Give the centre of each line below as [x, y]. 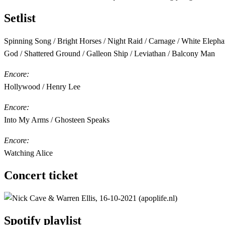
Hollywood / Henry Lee [42, 87]
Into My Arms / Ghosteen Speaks [57, 120]
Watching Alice [28, 153]
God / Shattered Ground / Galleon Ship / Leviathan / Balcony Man [109, 54]
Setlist [20, 18]
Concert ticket [41, 176]
